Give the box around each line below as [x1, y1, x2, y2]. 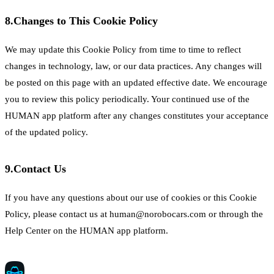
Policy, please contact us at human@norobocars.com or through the [5, 209, 263, 219]
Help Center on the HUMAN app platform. [5, 226, 168, 235]
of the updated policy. [5, 127, 88, 137]
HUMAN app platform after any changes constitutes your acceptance [5, 111, 268, 120]
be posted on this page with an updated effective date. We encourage [5, 78, 267, 87]
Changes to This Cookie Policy [13, 15, 158, 27]
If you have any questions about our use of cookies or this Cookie [5, 193, 257, 202]
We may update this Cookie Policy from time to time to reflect [5, 45, 241, 54]
